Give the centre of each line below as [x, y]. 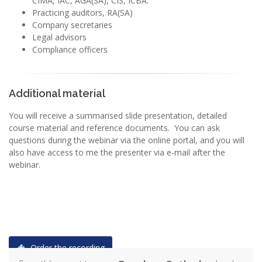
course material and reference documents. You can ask [114, 127]
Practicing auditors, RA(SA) [82, 12]
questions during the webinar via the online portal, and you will [127, 140]
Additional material [58, 93]
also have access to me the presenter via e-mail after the [117, 152]
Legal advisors [59, 37]
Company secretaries [72, 25]
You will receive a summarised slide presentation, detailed [118, 115]
